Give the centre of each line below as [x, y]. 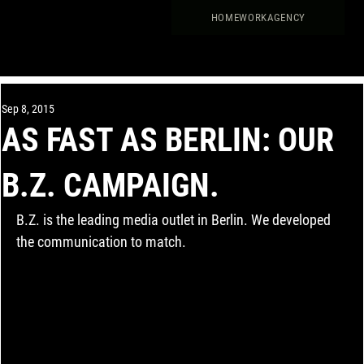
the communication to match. [101, 242]
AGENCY [286, 17]
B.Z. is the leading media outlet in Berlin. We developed [175, 220]
